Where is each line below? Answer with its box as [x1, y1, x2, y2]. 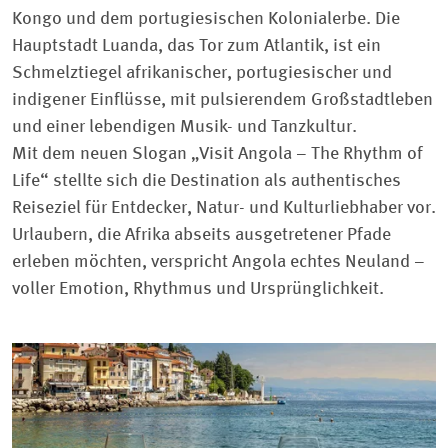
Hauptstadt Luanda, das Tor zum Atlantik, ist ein [12, 36, 381, 55]
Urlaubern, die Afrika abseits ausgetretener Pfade [12, 225, 391, 244]
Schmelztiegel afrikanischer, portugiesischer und [12, 63, 392, 82]
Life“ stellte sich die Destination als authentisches [12, 171, 401, 190]
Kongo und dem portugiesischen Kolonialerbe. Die [12, 9, 400, 28]
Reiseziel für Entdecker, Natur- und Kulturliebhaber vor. [12, 198, 436, 217]
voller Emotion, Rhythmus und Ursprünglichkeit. [12, 279, 388, 298]
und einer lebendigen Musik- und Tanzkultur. [12, 117, 361, 136]
